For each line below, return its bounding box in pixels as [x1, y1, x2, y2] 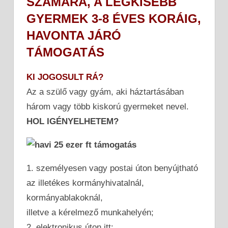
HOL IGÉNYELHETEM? [26, 116, 119, 126]
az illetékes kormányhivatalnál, [26, 178, 144, 188]
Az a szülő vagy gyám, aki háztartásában [26, 87, 184, 97]
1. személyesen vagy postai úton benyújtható [26, 163, 198, 173]
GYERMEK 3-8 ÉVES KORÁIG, [26, 11, 201, 25]
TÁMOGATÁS [26, 45, 104, 59]
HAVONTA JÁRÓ [26, 28, 121, 42]
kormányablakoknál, [26, 192, 103, 203]
